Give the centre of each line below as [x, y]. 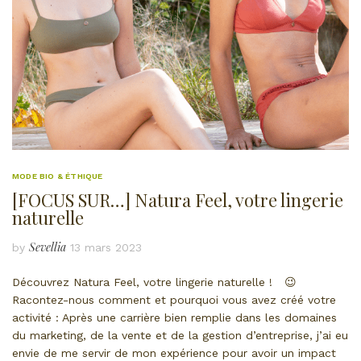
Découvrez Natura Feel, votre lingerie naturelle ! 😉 [154, 282]
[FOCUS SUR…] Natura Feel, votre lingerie [178, 200]
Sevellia [48, 247]
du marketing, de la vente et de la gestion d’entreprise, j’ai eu [180, 336]
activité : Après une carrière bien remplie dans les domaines [174, 318]
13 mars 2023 [106, 248]
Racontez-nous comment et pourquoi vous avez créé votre [174, 300]
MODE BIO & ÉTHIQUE [58, 176]
